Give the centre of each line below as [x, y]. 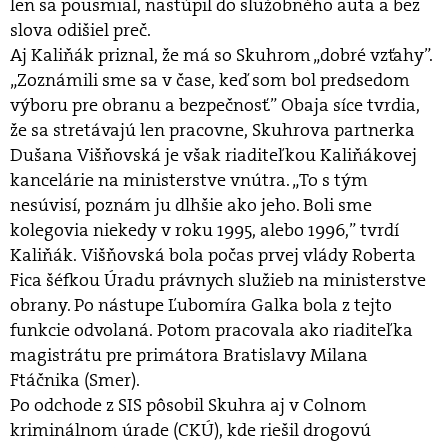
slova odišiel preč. [84, 30]
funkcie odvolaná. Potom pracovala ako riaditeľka [211, 330]
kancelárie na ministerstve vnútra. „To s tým [189, 180]
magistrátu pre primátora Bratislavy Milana [189, 355]
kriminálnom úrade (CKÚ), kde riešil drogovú [190, 430]
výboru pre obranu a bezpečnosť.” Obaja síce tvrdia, [215, 105]
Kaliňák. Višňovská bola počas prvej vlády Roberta [213, 255]
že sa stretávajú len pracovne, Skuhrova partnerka [212, 130]
